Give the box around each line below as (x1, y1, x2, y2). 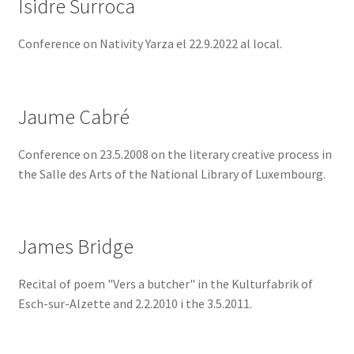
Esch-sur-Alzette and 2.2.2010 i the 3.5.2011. (17, 295, 252, 311)
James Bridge (17, 233, 134, 259)
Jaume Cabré (17, 104, 130, 130)
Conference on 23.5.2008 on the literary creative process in (17, 145, 332, 162)
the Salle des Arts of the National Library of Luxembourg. (17, 165, 326, 182)
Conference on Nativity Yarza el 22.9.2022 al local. (17, 36, 282, 52)
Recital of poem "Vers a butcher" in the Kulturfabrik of (17, 275, 313, 292)
